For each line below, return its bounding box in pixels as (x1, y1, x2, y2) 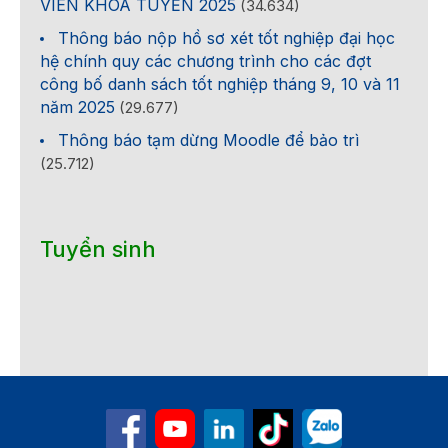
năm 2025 (40, 96, 115, 117)
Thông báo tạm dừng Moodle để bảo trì (58, 129, 359, 150)
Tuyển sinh (40, 235, 156, 262)
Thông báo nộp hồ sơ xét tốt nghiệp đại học (58, 27, 395, 48)
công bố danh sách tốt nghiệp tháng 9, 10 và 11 (40, 73, 400, 94)
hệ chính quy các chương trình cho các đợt (40, 50, 371, 71)
